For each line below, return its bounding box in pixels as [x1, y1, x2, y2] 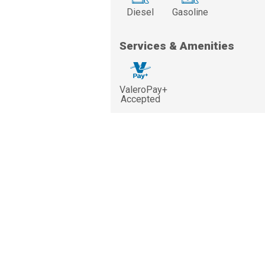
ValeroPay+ [119, 84, 167, 96]
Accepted [120, 93, 160, 105]
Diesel [127, 7, 154, 18]
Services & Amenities [119, 39, 234, 53]
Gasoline [172, 7, 208, 18]
